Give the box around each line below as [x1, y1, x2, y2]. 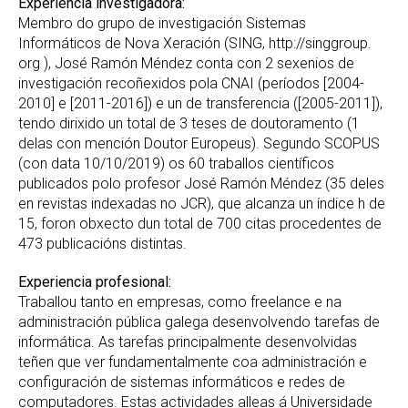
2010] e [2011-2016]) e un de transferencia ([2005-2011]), [18, 95, 382, 112]
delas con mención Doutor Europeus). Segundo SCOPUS [18, 135, 380, 152]
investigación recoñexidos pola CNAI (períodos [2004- [18, 75, 364, 92]
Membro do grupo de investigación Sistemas [18, 15, 306, 32]
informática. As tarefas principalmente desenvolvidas [18, 333, 357, 351]
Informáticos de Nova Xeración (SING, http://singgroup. [18, 35, 372, 52]
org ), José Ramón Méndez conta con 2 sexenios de [18, 55, 354, 72]
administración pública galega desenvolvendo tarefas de [18, 313, 380, 331]
